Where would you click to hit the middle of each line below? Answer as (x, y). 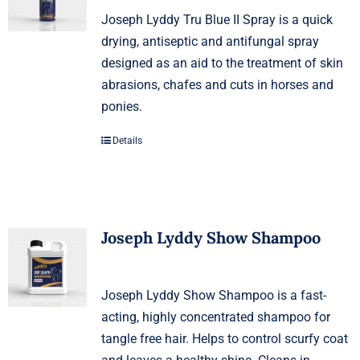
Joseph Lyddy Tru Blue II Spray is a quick (217, 19)
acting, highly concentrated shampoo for (215, 317)
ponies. (121, 106)
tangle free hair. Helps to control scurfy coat (224, 338)
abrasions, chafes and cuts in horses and (217, 84)
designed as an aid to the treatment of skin (222, 63)
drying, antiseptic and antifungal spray (210, 41)
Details (127, 140)
